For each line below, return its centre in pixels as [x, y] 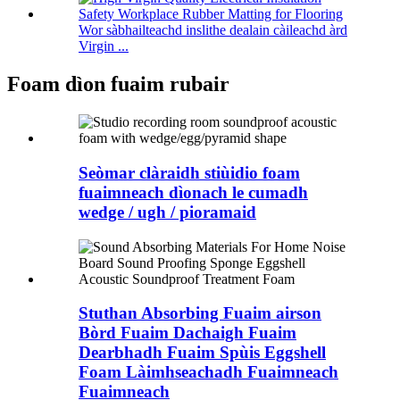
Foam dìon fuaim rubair [118, 84]
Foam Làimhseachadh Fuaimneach [208, 372]
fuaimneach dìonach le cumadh [193, 192]
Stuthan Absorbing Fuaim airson [200, 313]
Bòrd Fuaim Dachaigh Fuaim [187, 333]
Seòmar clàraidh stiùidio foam [189, 172]
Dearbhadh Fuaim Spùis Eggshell [202, 353]
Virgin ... [104, 46]
